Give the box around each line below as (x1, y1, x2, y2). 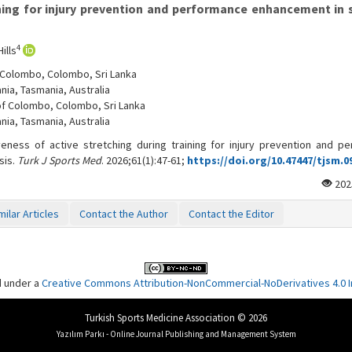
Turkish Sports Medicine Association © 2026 (85, 311, 267, 324)
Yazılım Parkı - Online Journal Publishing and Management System (56, 328, 296, 339)
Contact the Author (79, 207, 168, 221)
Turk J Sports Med (17, 153, 101, 167)
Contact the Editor (189, 207, 274, 221)
